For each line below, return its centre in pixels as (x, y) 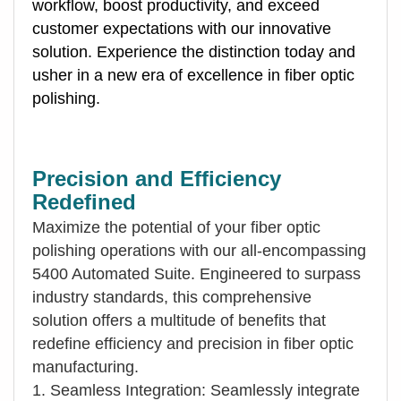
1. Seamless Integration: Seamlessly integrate (196, 390)
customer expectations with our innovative (182, 28)
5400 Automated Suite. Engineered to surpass (196, 273)
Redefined (84, 201)
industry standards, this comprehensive (172, 297)
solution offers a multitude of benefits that (179, 320)
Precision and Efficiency (157, 178)
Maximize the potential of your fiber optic (176, 227)
